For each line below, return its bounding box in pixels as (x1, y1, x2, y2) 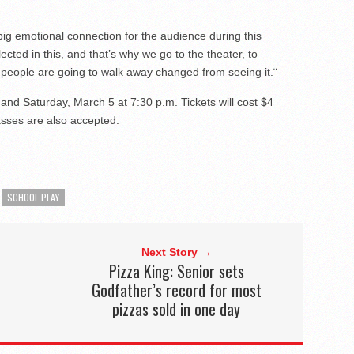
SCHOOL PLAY (7, 190, 59, 205)
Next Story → (141, 246, 212, 259)
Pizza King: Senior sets (108, 259, 244, 284)
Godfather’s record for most (91, 278, 262, 303)
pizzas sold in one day (112, 297, 241, 322)
